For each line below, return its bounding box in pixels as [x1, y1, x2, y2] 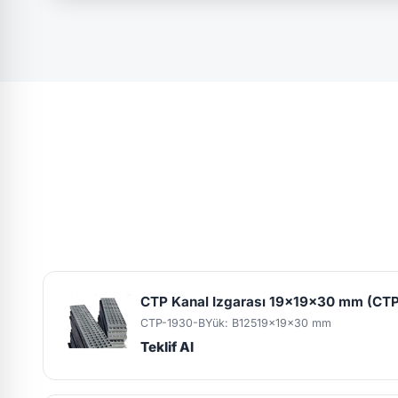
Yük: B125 [204, 316, 257, 330]
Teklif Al [139, 338, 194, 355]
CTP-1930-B [139, 316, 205, 330]
